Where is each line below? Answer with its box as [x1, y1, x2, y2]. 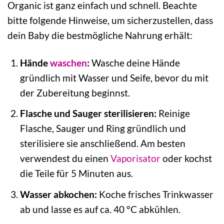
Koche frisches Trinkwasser [96, 188, 213, 200]
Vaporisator [110, 152, 160, 164]
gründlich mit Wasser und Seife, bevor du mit [19, 71, 208, 83]
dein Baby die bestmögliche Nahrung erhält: [7, 29, 192, 41]
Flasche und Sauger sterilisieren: [19, 107, 156, 119]
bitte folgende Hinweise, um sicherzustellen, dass [7, 14, 213, 26]
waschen [49, 56, 87, 68]
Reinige [156, 107, 190, 119]
